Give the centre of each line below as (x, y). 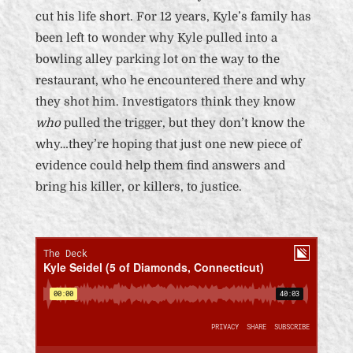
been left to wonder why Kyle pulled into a (156, 38)
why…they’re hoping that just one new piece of (168, 144)
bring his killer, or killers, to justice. (138, 187)
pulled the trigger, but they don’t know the (182, 123)
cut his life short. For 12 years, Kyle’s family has (173, 17)
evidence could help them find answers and (160, 165)
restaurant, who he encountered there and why (170, 80)
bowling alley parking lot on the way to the (157, 59)
